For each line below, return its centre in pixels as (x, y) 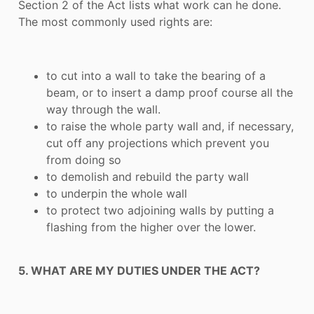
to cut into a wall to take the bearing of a (156, 75)
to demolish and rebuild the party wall (148, 176)
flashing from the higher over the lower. (151, 227)
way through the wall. (103, 109)
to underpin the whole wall (117, 193)
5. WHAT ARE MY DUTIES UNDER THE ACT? (139, 271)
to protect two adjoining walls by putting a (160, 210)
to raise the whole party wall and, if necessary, (170, 126)
